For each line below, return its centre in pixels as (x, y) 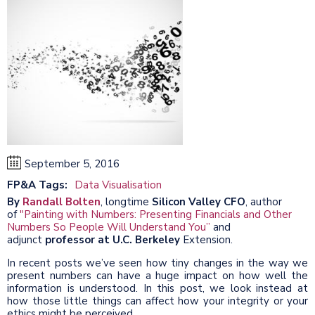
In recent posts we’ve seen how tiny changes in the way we (157, 263)
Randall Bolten (62, 201)
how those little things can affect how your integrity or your (157, 301)
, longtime (126, 201)
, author (264, 201)
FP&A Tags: (37, 185)
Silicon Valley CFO (199, 201)
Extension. (206, 239)
